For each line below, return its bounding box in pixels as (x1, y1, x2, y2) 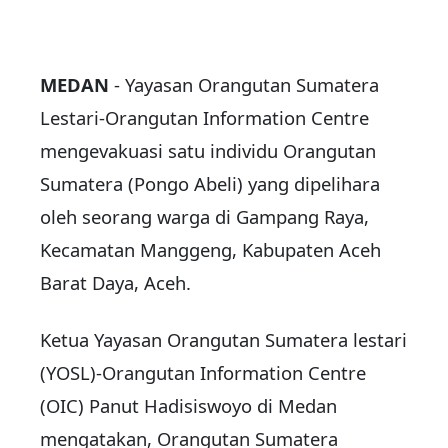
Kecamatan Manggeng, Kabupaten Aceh (40, 237, 381, 263)
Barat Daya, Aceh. (40, 270, 191, 296)
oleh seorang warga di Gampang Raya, (40, 204, 369, 230)
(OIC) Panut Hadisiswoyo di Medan (40, 393, 337, 419)
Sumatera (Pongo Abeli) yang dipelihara (40, 171, 380, 197)
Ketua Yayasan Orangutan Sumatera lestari (40, 327, 407, 353)
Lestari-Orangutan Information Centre (40, 105, 369, 131)
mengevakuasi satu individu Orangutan (40, 138, 376, 164)
